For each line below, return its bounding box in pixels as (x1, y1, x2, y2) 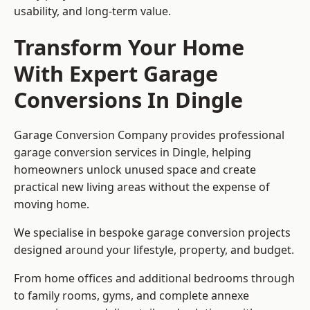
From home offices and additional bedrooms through (14, 271, 295, 286)
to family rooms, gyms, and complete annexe (14, 288, 249, 304)
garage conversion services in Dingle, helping (14, 145, 251, 161)
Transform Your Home (14, 33, 244, 62)
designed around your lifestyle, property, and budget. (14, 242, 294, 258)
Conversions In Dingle (14, 85, 243, 115)
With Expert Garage (14, 59, 218, 89)
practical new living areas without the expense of (14, 179, 270, 195)
